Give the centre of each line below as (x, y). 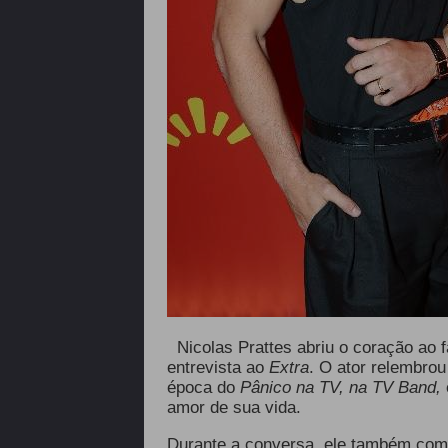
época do (200, 387)
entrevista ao (217, 367)
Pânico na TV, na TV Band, (337, 387)
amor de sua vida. (233, 407)
